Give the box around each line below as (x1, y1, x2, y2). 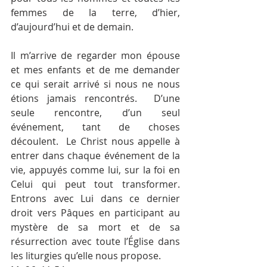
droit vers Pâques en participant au (11, 206, 180, 219)
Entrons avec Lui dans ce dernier (11, 192, 180, 205)
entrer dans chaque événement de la (11, 149, 180, 162)
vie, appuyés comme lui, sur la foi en (11, 163, 180, 176)
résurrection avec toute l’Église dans (11, 235, 180, 248)
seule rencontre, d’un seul (11, 106, 180, 119)
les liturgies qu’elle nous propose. (11, 249, 163, 262)
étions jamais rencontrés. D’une (11, 92, 180, 105)
